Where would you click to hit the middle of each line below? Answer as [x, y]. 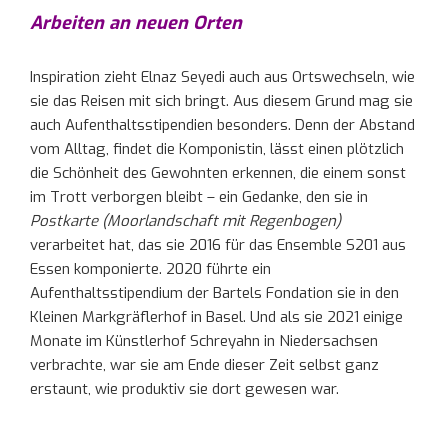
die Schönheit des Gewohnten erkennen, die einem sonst [218, 173]
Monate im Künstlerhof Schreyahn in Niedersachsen [204, 341]
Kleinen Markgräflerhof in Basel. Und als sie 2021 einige [216, 317]
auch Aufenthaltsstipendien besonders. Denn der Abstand [222, 125]
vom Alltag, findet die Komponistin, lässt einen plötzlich [217, 149]
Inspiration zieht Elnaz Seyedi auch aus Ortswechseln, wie [222, 77]
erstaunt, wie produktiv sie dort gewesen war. [184, 389]
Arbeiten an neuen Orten [136, 23]
